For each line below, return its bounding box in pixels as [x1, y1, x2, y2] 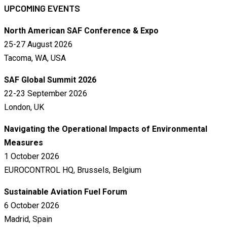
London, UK [4, 102, 44, 112]
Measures [4, 137, 43, 147]
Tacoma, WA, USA [4, 53, 66, 63]
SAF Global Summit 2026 [4, 74, 96, 85]
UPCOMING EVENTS [4, 2, 80, 14]
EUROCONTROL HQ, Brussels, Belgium [4, 165, 141, 175]
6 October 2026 [4, 200, 59, 210]
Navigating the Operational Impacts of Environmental [4, 124, 207, 134]
